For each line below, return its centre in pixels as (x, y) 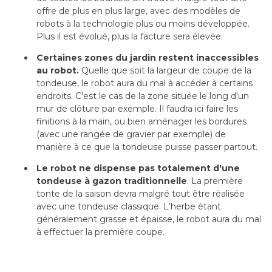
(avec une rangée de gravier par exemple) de (131, 134)
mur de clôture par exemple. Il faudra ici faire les (137, 108)
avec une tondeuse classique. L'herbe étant (129, 206)
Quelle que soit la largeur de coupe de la (166, 70)
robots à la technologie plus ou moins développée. (143, 23)
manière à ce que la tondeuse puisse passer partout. (147, 147)
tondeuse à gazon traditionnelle (112, 181)
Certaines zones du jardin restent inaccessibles (148, 57)
